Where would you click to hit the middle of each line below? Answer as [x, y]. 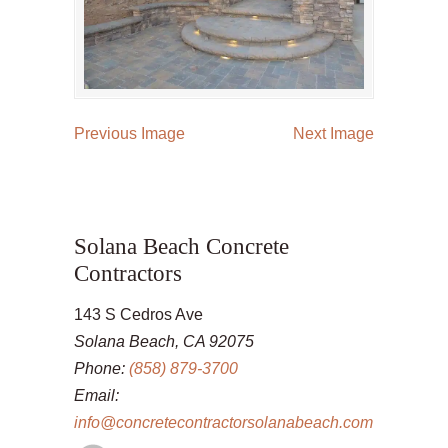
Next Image [333, 133]
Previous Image [129, 133]
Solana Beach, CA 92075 [164, 341]
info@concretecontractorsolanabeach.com [223, 422]
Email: [96, 395]
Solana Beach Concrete [181, 246]
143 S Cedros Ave [138, 314]
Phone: [101, 368]
